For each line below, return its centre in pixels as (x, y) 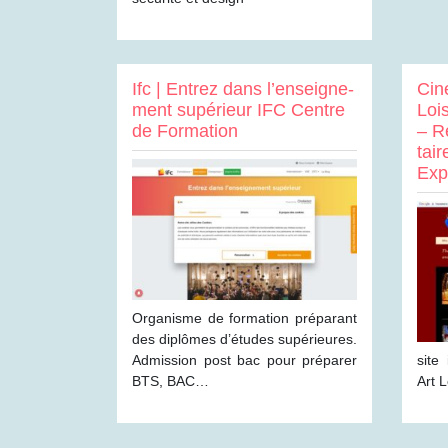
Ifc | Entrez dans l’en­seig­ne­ (243, 89)
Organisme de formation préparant (244, 318)
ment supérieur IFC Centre (238, 110)
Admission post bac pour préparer (244, 360)
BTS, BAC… (170, 381)
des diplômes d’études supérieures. (244, 339)
